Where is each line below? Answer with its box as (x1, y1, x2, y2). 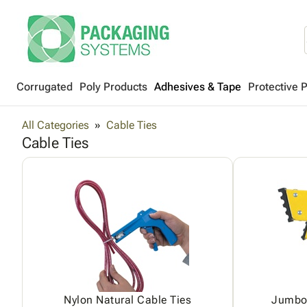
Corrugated (16, 80, 73, 93)
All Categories (22, 119, 89, 132)
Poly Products (79, 80, 147, 93)
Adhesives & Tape (154, 80, 241, 93)
